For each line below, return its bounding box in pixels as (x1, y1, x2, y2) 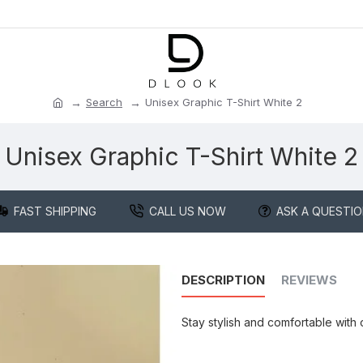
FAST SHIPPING (13, 204, 96, 218)
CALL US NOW (148, 204, 226, 218)
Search (86, 96, 122, 109)
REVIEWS (281, 272, 337, 288)
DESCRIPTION (181, 272, 265, 288)
